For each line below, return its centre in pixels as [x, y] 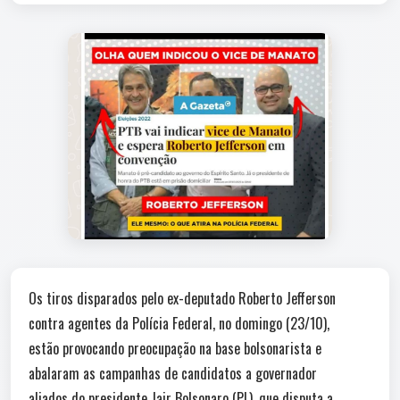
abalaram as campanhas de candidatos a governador [173, 373]
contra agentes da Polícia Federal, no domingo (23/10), [179, 323]
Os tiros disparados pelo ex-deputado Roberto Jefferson [182, 298]
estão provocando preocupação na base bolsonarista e [175, 348]
